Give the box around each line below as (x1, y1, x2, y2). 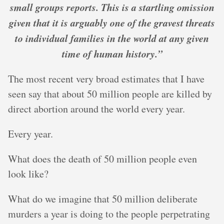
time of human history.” (61, 46, 162, 61)
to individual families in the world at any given (15, 31, 209, 45)
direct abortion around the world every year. (8, 102, 185, 116)
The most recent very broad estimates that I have (8, 72, 204, 86)
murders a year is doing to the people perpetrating (8, 207, 210, 221)
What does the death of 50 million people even (8, 152, 197, 166)
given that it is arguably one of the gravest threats (9, 15, 215, 30)
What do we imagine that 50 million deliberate (8, 192, 197, 206)
